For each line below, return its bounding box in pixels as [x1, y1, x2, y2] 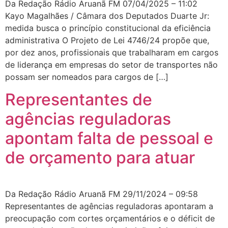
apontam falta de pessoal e [5, 128, 213, 149]
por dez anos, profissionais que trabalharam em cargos [5, 47, 218, 58]
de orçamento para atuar [5, 148, 195, 168]
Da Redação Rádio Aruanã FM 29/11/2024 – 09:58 [5, 189, 208, 199]
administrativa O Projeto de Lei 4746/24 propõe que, [5, 35, 209, 45]
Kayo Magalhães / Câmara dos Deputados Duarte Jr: [5, 10, 209, 21]
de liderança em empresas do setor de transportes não [5, 59, 218, 70]
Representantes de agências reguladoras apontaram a [5, 201, 213, 212]
